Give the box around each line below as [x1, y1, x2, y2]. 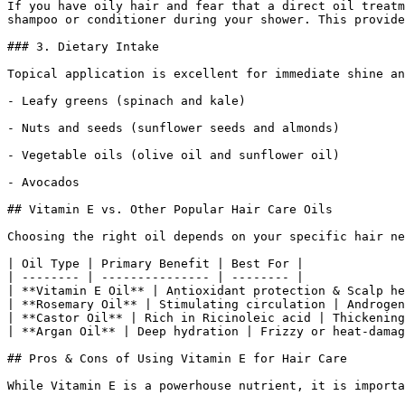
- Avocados [7, 175, 80, 189]
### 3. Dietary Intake [7, 40, 159, 53]
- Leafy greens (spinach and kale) [7, 94, 246, 108]
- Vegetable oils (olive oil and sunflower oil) [7, 148, 340, 162]
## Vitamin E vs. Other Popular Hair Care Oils [7, 202, 333, 216]
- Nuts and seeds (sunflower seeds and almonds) [7, 121, 340, 135]
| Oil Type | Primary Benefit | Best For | [7, 257, 304, 270]
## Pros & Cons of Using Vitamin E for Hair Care [7, 352, 347, 365]
